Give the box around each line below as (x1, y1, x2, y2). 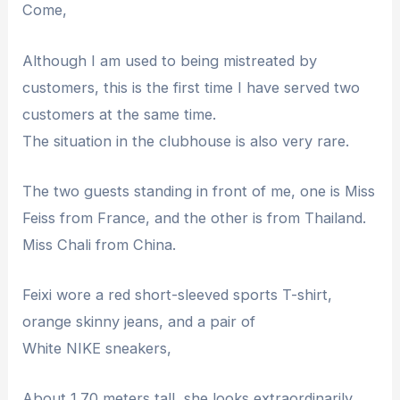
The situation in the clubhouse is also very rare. (22, 131, 350, 150)
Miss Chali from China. (22, 235, 177, 254)
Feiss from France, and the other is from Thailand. (22, 208, 367, 227)
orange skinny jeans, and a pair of (22, 312, 256, 331)
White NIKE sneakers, (22, 339, 172, 358)
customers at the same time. (22, 104, 217, 123)
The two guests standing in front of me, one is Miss (22, 181, 376, 200)
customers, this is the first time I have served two (22, 78, 361, 96)
